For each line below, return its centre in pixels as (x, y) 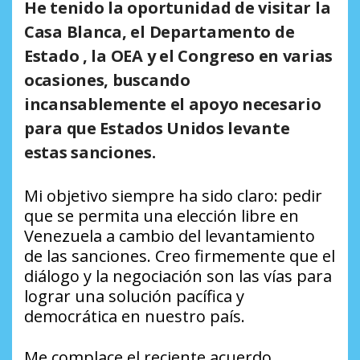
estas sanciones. (90, 152)
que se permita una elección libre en (162, 215)
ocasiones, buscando (107, 80)
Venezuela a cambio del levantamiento (170, 235)
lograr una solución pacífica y (134, 296)
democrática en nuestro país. (135, 316)
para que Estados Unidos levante (157, 128)
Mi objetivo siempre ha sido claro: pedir (173, 195)
